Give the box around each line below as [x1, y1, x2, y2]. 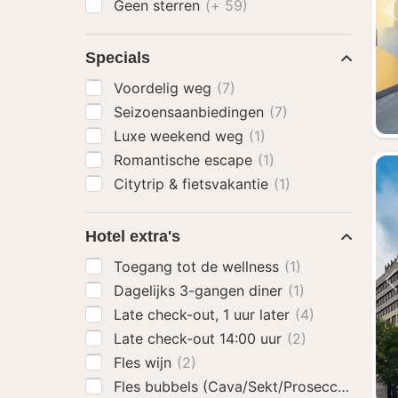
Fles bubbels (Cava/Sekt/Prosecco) [114, 378, 356, 395]
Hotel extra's [85, 227, 180, 245]
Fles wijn [114, 354, 176, 371]
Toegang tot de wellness [114, 258, 283, 275]
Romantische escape [114, 151, 257, 169]
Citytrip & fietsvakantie [114, 175, 273, 193]
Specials [85, 49, 150, 67]
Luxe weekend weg [114, 127, 248, 145]
